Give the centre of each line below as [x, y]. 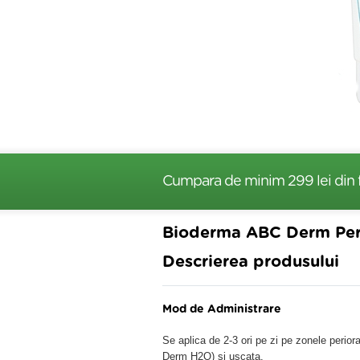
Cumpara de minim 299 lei [248, 182]
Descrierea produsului [251, 262]
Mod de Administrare [222, 309]
